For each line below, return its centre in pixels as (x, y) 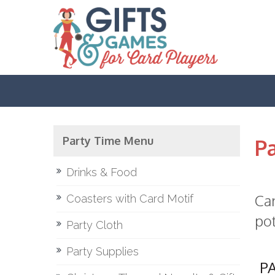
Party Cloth (95, 225)
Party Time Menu (108, 141)
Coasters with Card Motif (130, 199)
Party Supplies (103, 251)
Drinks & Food (102, 172)
